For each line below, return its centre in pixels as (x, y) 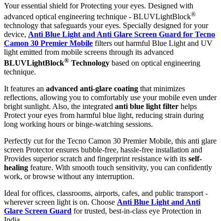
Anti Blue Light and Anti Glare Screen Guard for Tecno (122, 34)
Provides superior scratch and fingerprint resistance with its (96, 159)
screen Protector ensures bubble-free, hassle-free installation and (103, 150)
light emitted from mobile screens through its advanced (89, 52)
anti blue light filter (147, 107)
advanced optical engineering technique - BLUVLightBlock (97, 16)
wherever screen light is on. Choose (60, 202)
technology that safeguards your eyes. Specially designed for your (106, 25)
